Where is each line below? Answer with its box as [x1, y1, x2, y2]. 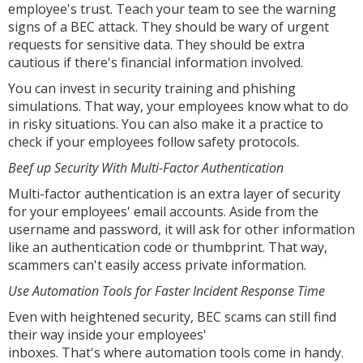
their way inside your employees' [8, 326, 207, 344]
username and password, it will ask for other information [8, 220, 355, 238]
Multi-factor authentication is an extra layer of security [8, 185, 340, 203]
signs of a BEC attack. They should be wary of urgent [8, 18, 329, 36]
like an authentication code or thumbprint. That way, [8, 238, 327, 256]
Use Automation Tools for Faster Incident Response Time [8, 282, 325, 300]
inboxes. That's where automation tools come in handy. [8, 344, 344, 361]
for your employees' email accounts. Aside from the [8, 203, 318, 220]
